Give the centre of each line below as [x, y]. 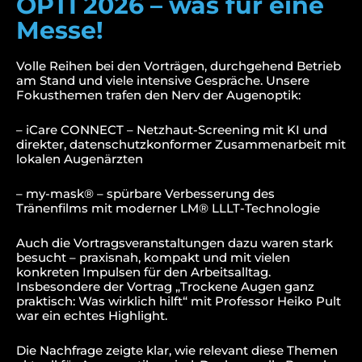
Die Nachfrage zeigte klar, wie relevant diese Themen [177, 350]
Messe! [60, 30]
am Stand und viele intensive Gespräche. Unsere [163, 80]
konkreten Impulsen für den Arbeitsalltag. [143, 271]
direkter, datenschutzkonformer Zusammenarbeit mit [181, 144]
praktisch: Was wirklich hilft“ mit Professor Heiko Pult [179, 301]
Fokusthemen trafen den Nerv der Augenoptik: [158, 95]
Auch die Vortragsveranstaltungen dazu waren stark [175, 242]
